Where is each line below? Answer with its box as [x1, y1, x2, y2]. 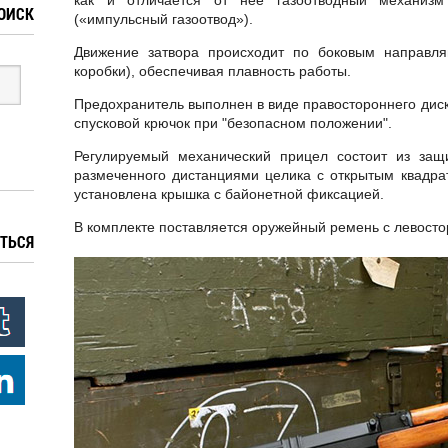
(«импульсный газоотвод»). [74, 11, 253, 27]
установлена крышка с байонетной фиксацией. [74, 186, 384, 202]
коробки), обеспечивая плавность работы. [74, 63, 351, 79]
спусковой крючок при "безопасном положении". [74, 115, 392, 131]
